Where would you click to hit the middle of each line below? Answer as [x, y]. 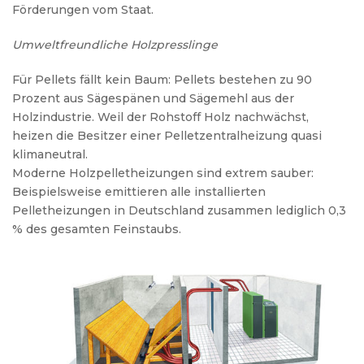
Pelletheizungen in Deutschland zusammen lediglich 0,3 [179, 210]
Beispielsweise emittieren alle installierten [139, 191]
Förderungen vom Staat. [83, 9]
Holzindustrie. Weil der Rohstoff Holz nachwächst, [160, 117]
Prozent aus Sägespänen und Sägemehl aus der [153, 98]
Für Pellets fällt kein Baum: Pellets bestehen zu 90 [162, 79]
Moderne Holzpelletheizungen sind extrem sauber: [163, 173]
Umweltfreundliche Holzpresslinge [115, 44]
